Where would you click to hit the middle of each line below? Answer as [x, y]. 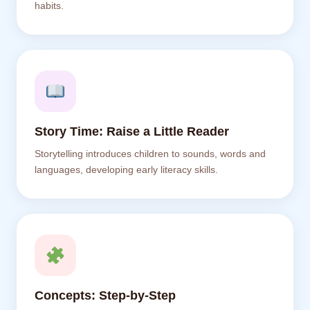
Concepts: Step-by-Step [105, 295]
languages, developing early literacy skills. [126, 170]
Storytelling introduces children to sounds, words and [150, 154]
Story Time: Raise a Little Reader [132, 131]
